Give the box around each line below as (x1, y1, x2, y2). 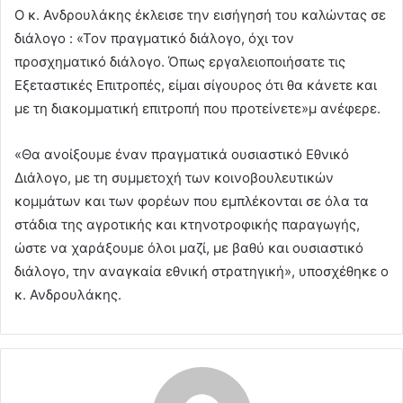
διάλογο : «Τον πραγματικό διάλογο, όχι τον (14, 30, 294, 48)
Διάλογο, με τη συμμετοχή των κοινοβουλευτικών (14, 169, 334, 187)
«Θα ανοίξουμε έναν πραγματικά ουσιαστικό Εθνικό (14, 146, 349, 164)
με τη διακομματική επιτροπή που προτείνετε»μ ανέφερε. (14, 100, 381, 118)
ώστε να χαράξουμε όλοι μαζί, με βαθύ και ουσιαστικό (14, 239, 363, 257)
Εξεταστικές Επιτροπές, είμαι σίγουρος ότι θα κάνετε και (14, 76, 377, 94)
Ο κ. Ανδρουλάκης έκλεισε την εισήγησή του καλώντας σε (14, 6, 386, 24)
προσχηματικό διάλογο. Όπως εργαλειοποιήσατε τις (14, 53, 345, 71)
